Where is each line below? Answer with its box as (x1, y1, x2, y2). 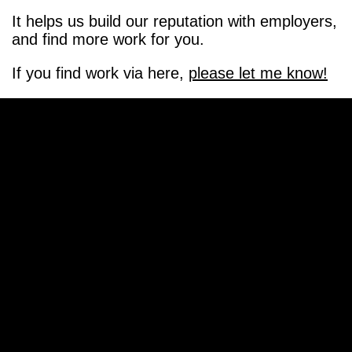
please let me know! (189, 64, 328, 82)
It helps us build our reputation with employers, (12, 13, 337, 31)
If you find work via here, (12, 64, 189, 82)
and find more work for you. (12, 31, 204, 49)
